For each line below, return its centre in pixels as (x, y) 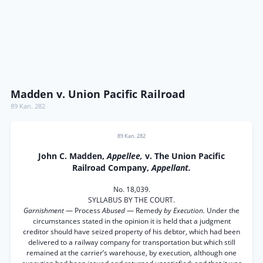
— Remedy (145, 210)
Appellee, (126, 156)
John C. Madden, (73, 156)
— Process (84, 210)
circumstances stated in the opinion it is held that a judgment (131, 221)
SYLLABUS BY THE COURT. (131, 200)
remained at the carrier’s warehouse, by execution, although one (131, 253)
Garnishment (45, 210)
